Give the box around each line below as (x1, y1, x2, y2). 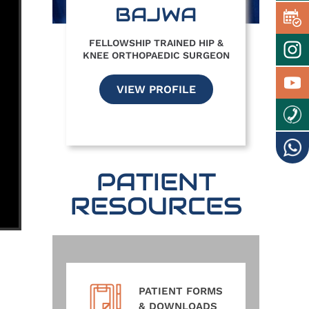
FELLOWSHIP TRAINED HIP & (88, 37, 223, 49)
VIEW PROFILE (116, 83, 196, 97)
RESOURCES (70, 190, 242, 222)
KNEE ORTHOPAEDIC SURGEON (82, 50, 230, 61)
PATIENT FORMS (139, 285, 223, 298)
